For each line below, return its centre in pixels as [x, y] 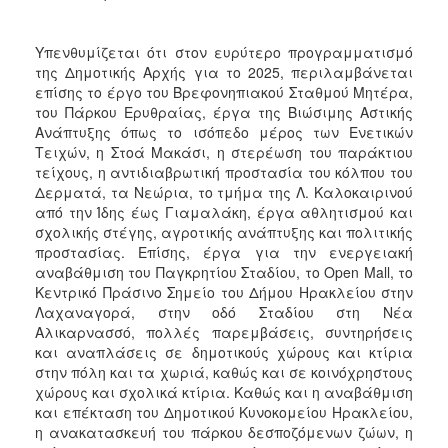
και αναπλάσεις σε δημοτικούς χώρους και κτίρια [224, 351]
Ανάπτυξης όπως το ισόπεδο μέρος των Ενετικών [224, 131]
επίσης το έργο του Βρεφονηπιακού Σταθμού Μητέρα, [224, 91]
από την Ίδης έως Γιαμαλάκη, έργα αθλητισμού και [224, 211]
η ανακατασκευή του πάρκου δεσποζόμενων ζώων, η [224, 431]
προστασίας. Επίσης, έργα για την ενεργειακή [224, 251]
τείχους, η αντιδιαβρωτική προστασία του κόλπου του [224, 171]
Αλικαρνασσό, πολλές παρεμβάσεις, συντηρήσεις [224, 331]
